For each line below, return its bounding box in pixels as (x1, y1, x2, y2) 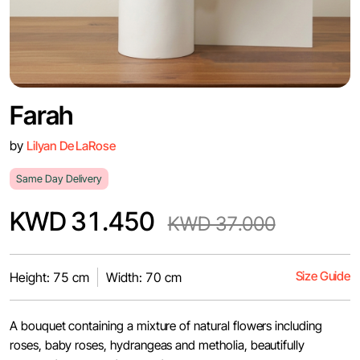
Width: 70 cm (106, 269, 182, 285)
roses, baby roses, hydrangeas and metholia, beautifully (10, 337, 305, 353)
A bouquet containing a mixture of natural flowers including (10, 318, 322, 333)
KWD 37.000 (167, 212, 276, 235)
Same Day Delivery (16, 173, 102, 185)
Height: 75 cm (10, 269, 89, 285)
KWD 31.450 (10, 206, 155, 237)
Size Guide (295, 268, 350, 284)
